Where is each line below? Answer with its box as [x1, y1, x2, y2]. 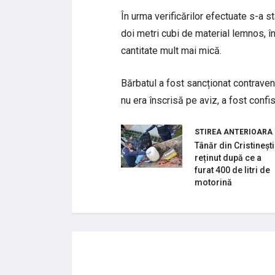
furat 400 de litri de [195, 165, 270, 175]
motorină [195, 177, 232, 187]
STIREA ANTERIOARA [195, 127, 273, 136]
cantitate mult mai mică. [121, 44, 224, 56]
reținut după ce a [195, 152, 261, 163]
